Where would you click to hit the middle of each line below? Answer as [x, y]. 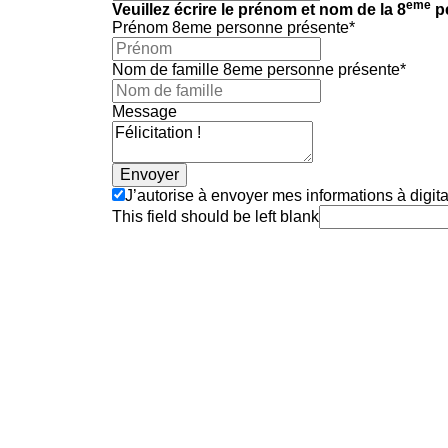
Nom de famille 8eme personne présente [256, 70]
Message [144, 112]
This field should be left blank [215, 217]
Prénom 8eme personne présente [230, 28]
